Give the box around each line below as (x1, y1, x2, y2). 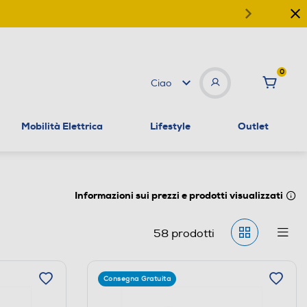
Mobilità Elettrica (21, 119, 103, 132)
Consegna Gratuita (103, 274, 171, 283)
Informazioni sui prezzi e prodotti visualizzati (75, 188, 283, 201)
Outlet (237, 119, 269, 132)
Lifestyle (149, 119, 191, 132)
